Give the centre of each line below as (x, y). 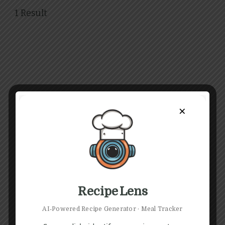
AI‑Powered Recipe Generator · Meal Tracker (113, 209)
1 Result (31, 13)
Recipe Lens (113, 191)
